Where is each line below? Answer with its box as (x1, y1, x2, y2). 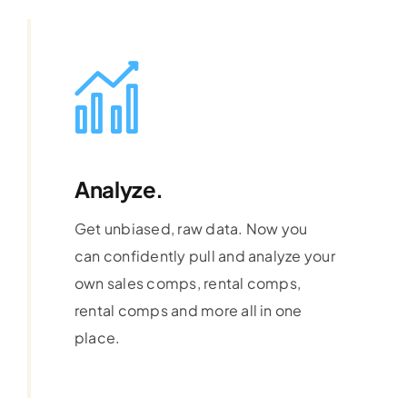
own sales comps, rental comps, (74, 273, 302, 293)
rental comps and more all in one (74, 301, 303, 321)
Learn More (74, 342, 155, 362)
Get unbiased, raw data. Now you (74, 219, 308, 239)
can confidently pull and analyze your (74, 246, 335, 266)
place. (74, 328, 121, 348)
